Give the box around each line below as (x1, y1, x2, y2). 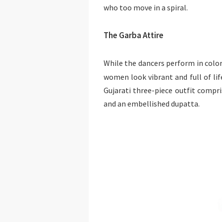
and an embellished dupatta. (104, 98, 200, 109)
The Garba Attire (104, 29, 164, 41)
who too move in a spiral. (104, 2, 188, 12)
